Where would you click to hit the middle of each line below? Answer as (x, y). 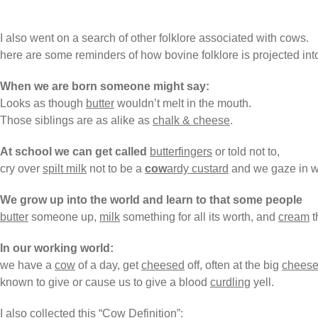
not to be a (116, 168)
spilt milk (65, 168)
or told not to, (246, 151)
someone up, (64, 216)
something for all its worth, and (199, 216)
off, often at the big (233, 265)
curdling (230, 282)
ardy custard (198, 168)
